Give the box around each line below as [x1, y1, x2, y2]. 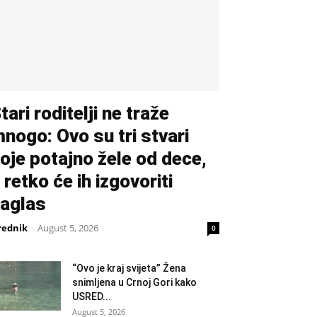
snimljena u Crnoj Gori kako [72, 277, 197, 288]
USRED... [72, 291, 111, 302]
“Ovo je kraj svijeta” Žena [72, 263, 186, 274]
